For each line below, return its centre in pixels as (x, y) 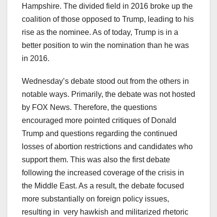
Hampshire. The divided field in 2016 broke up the (107, 6)
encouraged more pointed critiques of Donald (99, 121)
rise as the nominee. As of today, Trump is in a (100, 32)
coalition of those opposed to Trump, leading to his (108, 19)
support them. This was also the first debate (96, 160)
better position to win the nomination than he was (105, 46)
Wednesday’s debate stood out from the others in (105, 81)
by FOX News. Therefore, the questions (89, 108)
